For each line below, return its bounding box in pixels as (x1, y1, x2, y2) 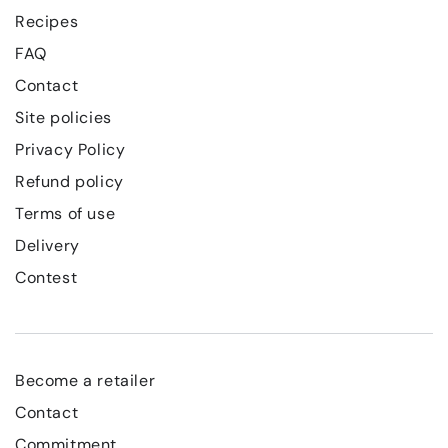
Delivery (15, 234, 80, 256)
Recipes (15, 10, 79, 32)
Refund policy (15, 170, 124, 192)
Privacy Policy (15, 138, 126, 160)
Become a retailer (15, 369, 156, 391)
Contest (15, 266, 78, 288)
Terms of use (15, 202, 116, 224)
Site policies (15, 106, 112, 128)
